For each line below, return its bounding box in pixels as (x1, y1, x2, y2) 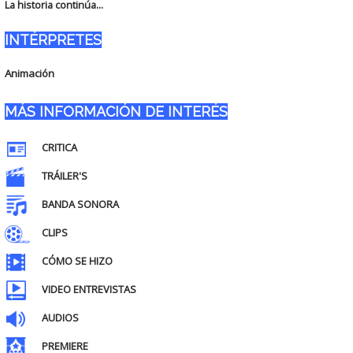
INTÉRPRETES (4, 32, 102, 48)
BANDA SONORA (41, 197, 119, 212)
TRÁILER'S (41, 169, 87, 184)
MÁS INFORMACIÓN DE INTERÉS (4, 103, 228, 120)
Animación (4, 66, 54, 80)
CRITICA (41, 140, 77, 155)
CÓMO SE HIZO (41, 254, 113, 269)
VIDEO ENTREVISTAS (41, 282, 136, 297)
